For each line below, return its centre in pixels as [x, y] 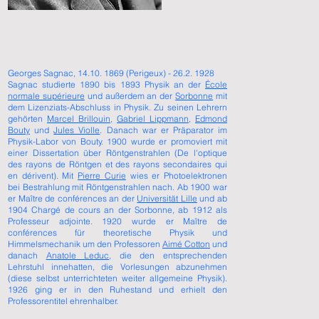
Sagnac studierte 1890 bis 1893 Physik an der [106, 84]
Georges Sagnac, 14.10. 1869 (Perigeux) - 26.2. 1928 [111, 73]
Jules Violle [77, 130]
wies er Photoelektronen [177, 176]
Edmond [211, 119]
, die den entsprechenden [168, 255]
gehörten [27, 119]
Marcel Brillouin [79, 119]
